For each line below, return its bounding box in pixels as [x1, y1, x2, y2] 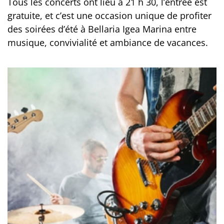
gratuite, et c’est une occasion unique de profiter [7, 9, 211, 22]
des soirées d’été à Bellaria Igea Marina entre [7, 23, 196, 35]
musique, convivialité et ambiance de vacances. [7, 36, 208, 49]
